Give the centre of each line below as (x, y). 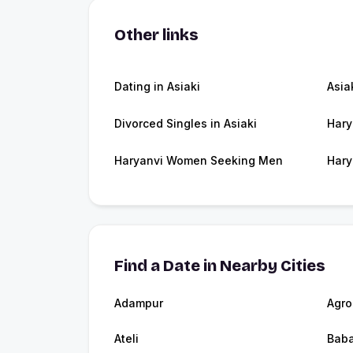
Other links (156, 35)
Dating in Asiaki (157, 87)
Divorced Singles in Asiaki (186, 124)
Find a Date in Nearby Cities (220, 266)
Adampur (139, 303)
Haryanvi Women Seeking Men (199, 161)
